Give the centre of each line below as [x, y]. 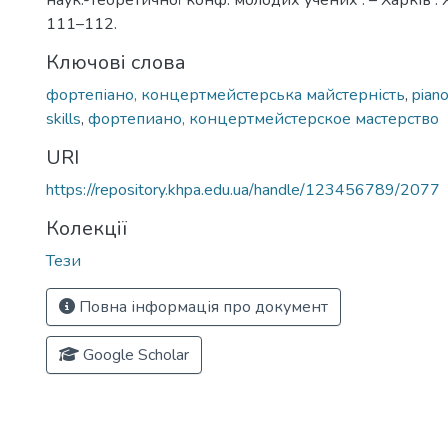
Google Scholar [134, 355]
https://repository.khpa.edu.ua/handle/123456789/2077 [243, 190]
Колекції [86, 228]
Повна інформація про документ [201, 307]
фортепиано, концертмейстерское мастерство [263, 119]
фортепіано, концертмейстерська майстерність [225, 95]
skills [63, 119]
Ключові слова [116, 62]
